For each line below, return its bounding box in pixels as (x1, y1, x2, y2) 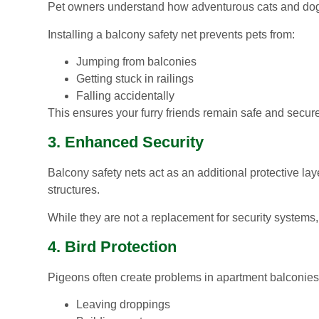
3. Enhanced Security (48, 133, 204, 152)
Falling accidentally (76, 89, 174, 102)
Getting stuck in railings (76, 72, 194, 85)
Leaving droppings (76, 298, 170, 311)
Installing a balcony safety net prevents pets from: (48, 28, 295, 41)
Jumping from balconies (76, 55, 197, 68)
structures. (48, 184, 100, 197)
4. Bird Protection (48, 238, 177, 256)
